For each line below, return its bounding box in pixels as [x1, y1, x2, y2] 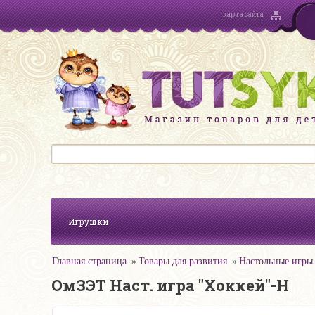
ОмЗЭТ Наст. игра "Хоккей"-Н [51, 275, 289, 295]
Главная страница [52, 256, 127, 266]
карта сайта [223, 10, 264, 19]
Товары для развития [139, 256, 227, 266]
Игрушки [68, 216, 109, 227]
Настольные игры [239, 256, 313, 266]
